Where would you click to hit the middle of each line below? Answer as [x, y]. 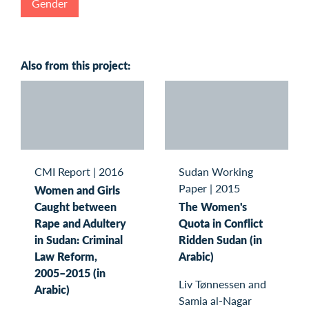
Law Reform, [66, 257]
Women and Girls [77, 190]
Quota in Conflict [221, 223]
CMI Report [62, 172]
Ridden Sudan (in [220, 240]
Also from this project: [76, 65]
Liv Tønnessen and [222, 284]
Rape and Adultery [80, 223]
